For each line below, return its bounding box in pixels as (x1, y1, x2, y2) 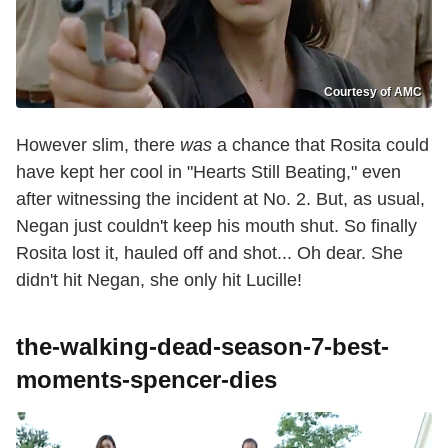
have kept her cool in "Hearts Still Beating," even (16, 162, 401, 183)
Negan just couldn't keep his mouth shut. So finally (16, 216, 417, 237)
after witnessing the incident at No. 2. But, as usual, (16, 189, 425, 210)
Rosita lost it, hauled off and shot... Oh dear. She (16, 243, 403, 264)
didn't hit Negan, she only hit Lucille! (16, 270, 302, 291)
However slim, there (16, 135, 180, 156)
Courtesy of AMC (324, 85, 422, 100)
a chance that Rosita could (212, 135, 429, 156)
